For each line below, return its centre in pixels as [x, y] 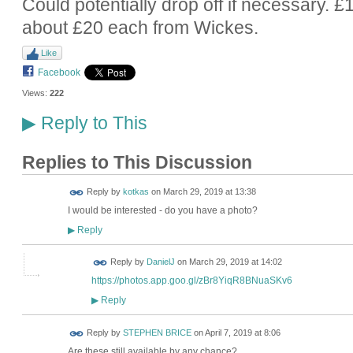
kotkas [136, 192]
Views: [34, 93]
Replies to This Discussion [137, 162]
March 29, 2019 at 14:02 [235, 262]
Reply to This [91, 123]
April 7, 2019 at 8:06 [242, 333]
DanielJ [160, 262]
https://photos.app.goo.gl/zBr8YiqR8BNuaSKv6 [191, 281]
